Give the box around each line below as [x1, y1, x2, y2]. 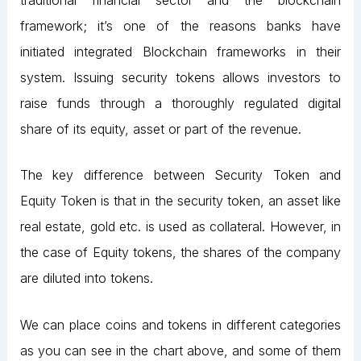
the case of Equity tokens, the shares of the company [19, 244, 342, 261]
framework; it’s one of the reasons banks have [19, 17, 342, 34]
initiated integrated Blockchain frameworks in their [19, 43, 342, 60]
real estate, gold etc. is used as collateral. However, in [19, 218, 342, 235]
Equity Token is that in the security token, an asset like [19, 193, 342, 210]
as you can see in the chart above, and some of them [19, 342, 342, 359]
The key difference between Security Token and [19, 167, 342, 184]
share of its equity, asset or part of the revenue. [19, 120, 301, 137]
